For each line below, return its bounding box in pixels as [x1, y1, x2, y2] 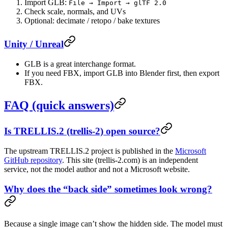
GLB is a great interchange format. [24, 59, 136, 68]
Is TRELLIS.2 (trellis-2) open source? [4, 126, 160, 137]
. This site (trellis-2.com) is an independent [62, 156, 198, 165]
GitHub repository [4, 156, 62, 165]
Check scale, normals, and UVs [24, 7, 126, 16]
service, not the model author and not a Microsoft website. [4, 165, 190, 174]
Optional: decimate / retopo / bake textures [24, 16, 160, 25]
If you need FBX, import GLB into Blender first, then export [24, 68, 219, 77]
